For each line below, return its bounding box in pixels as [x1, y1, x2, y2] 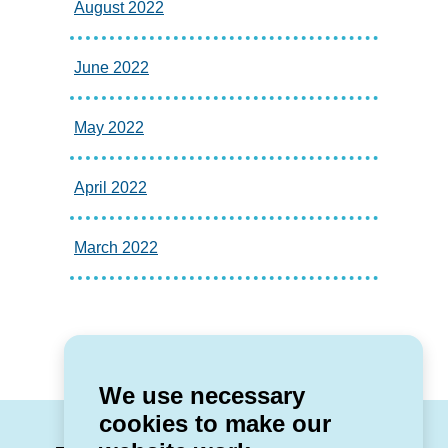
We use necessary [99, 382, 305, 410]
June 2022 [74, 59, 149, 77]
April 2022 [74, 179, 147, 197]
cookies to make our [99, 410, 331, 438]
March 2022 [74, 239, 158, 257]
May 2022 [74, 119, 144, 137]
